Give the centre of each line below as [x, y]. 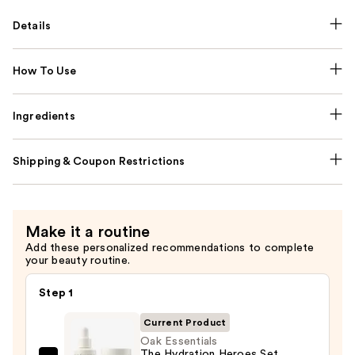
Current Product [185, 322]
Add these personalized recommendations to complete [170, 248]
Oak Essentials [179, 341]
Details [32, 26]
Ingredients [44, 116]
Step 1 [56, 293]
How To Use [45, 71]
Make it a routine [88, 232]
